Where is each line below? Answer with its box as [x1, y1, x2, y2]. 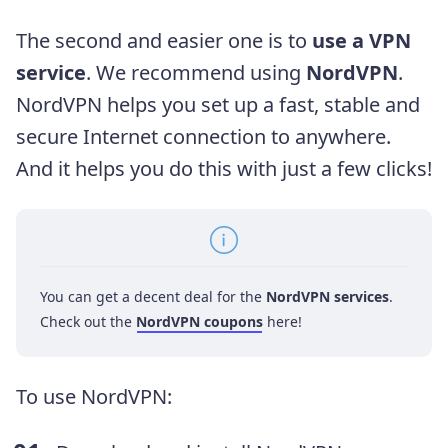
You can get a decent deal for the [40, 287, 266, 307]
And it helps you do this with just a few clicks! [16, 155, 432, 183]
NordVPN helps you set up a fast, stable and [16, 91, 420, 119]
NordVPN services [266, 287, 389, 307]
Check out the [40, 312, 136, 332]
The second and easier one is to [16, 27, 312, 55]
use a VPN [312, 27, 411, 55]
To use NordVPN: [16, 383, 172, 411]
